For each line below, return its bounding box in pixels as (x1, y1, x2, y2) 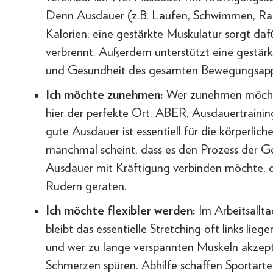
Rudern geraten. (46, 180, 127, 193)
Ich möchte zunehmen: (46, 88, 166, 102)
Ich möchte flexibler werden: (46, 204, 199, 218)
